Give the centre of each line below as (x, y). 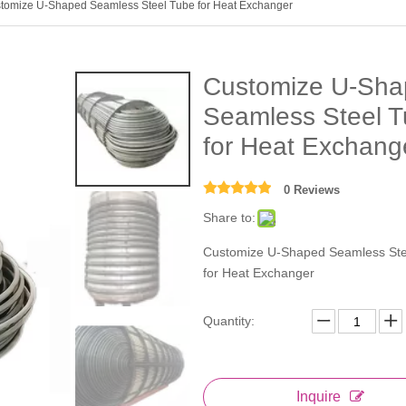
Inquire (319, 396)
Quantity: (228, 321)
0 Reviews (311, 190)
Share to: (229, 217)
